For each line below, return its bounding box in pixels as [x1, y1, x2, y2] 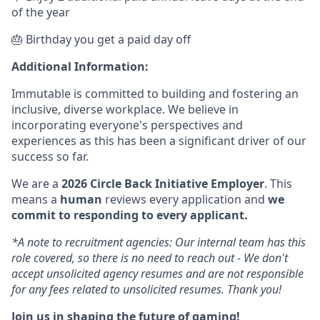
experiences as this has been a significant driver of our [11, 133, 306, 149]
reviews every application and [102, 191, 268, 208]
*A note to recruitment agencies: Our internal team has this [11, 234, 306, 251]
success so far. [11, 149, 89, 165]
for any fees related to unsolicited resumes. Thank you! [11, 281, 281, 298]
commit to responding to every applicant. [11, 207, 248, 224]
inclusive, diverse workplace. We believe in [11, 101, 239, 118]
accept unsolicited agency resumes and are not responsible [11, 266, 304, 282]
